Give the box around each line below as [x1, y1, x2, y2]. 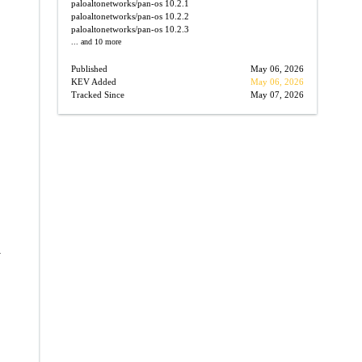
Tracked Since [71, 90, 124, 99]
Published [71, 64, 107, 74]
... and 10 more [71, 37, 121, 46]
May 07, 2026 [250, 90, 304, 99]
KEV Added [71, 77, 116, 86]
